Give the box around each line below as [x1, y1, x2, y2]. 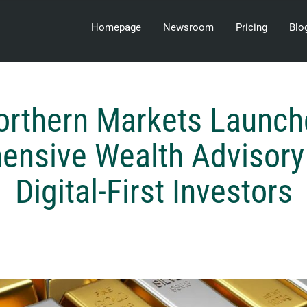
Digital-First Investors [14, 171, 293, 211]
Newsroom [163, 21, 214, 34]
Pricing [236, 21, 267, 34]
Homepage [91, 21, 141, 34]
